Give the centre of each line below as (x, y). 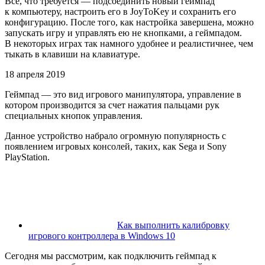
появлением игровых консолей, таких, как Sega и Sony (116, 146)
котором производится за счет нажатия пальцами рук (112, 105)
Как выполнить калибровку (173, 225)
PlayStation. (27, 157)
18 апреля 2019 (35, 74)
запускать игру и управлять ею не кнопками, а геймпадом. (123, 33)
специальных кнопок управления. (74, 115)
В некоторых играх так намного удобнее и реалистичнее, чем (129, 43)
